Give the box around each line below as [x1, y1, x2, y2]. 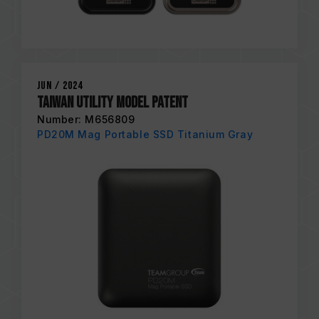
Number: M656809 [37, 113, 135, 125]
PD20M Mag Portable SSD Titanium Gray [37, 128, 253, 140]
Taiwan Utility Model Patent [37, 93, 188, 113]
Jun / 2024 [37, 79, 83, 93]
